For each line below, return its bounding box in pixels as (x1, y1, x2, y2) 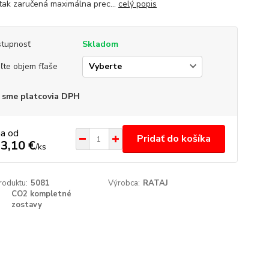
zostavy (11, 199, 43, 210)
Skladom (82, 38, 118, 50)
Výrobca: (108, 178, 141, 189)
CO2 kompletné (11, 189, 72, 199)
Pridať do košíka (136, 132, 211, 145)
